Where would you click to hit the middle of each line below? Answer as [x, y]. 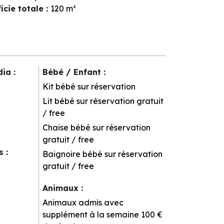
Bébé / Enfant [73, 72]
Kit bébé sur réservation [89, 86]
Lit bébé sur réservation [89, 101]
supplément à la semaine [91, 214]
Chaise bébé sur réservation [97, 127]
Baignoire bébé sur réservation [103, 154]
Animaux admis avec [83, 202]
